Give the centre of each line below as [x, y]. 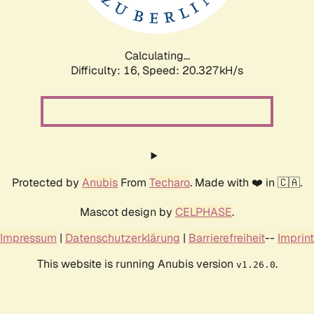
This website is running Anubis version [136, 264]
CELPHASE [204, 212]
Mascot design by [128, 212]
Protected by [47, 182]
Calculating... [157, 55]
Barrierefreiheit [227, 238]
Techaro [170, 182]
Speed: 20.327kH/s [193, 70]
